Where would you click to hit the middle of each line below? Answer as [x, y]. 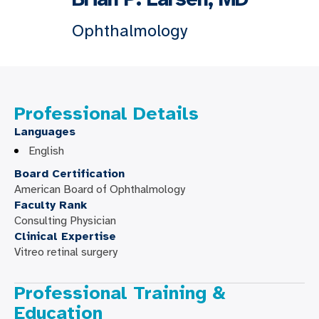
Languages [45, 132]
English [46, 151]
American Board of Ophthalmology [100, 189]
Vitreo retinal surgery [66, 252]
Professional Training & [120, 293]
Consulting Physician [65, 221]
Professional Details [106, 114]
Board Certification [69, 174]
